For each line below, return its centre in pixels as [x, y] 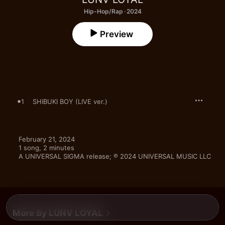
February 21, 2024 [47, 139]
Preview [117, 34]
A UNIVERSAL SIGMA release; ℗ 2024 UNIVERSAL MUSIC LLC [115, 156]
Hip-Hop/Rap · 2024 [113, 11]
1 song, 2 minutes [46, 148]
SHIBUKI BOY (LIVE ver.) [70, 101]
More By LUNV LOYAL [58, 213]
